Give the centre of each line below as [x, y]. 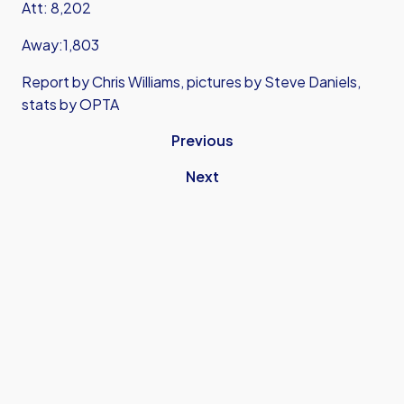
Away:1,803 [60, 45]
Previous [202, 140]
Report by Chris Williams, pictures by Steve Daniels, [191, 82]
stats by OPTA [70, 104]
